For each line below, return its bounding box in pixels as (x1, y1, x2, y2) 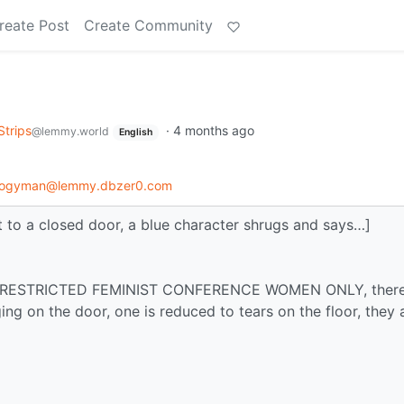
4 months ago (172, 123, 254, 138)
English (118, 126, 152, 138)
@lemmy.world (32, 124, 109, 138)
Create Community (84, 16, 213, 34)
